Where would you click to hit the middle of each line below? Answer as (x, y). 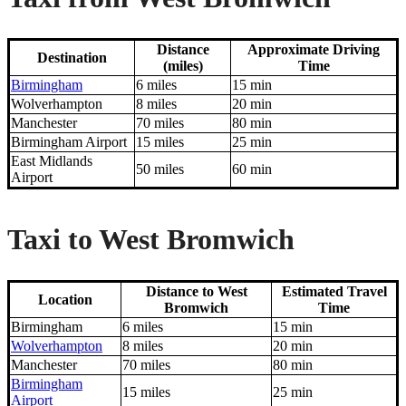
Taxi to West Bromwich (151, 239)
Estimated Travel (334, 292)
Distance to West (196, 292)
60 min (252, 169)
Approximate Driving (314, 50)
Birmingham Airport (69, 142)
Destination (72, 58)
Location (65, 300)
